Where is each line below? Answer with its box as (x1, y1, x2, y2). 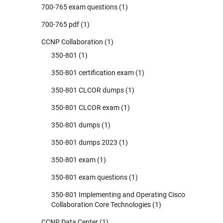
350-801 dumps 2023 (51, 138, 117, 146)
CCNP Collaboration (41, 37, 103, 46)
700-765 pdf (41, 20, 79, 28)
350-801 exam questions (51, 173, 127, 181)
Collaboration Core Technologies (51, 200, 151, 209)
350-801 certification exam (51, 68, 134, 77)
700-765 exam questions (41, 2, 117, 11)
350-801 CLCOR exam (51, 103, 119, 111)
